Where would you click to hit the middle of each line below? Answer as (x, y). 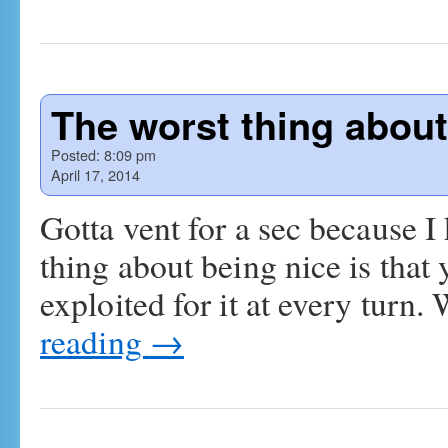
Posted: (75, 154)
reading (95, 341)
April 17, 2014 (95, 174)
